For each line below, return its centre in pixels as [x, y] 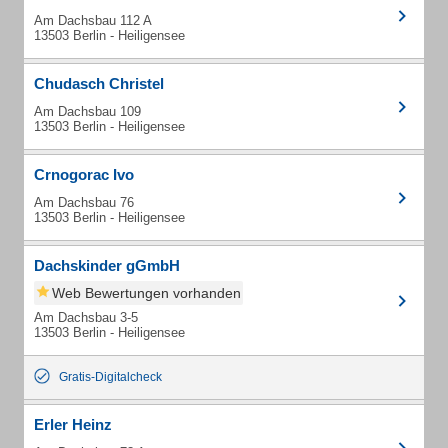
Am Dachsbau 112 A [93, 20]
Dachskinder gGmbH [107, 265]
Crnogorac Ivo [84, 174]
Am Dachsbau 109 [87, 111]
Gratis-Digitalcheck [110, 377]
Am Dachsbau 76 [84, 202]
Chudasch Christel [99, 83]
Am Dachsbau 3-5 [86, 317]
